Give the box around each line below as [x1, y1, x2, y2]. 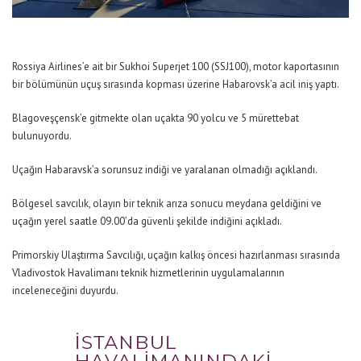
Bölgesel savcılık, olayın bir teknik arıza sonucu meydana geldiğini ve [12, 197, 322, 211]
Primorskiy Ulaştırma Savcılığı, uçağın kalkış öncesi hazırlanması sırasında [12, 248, 340, 263]
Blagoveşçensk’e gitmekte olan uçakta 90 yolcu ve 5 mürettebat [12, 111, 299, 126]
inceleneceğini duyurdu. [12, 284, 118, 298]
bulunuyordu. [12, 129, 72, 143]
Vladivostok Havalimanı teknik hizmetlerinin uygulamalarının [12, 266, 284, 280]
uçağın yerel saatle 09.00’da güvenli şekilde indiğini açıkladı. [12, 214, 282, 229]
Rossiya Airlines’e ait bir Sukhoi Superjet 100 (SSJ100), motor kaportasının [12, 60, 339, 74]
